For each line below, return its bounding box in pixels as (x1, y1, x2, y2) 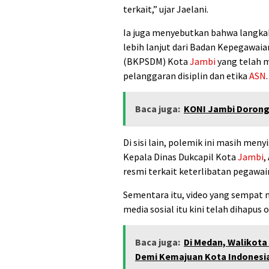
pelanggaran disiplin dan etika (123, 70, 249, 82)
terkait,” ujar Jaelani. (123, 3, 208, 16)
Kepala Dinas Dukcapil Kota (123, 151, 238, 163)
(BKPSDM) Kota (123, 55, 190, 68)
